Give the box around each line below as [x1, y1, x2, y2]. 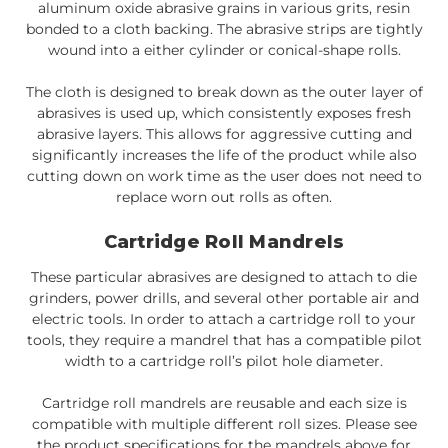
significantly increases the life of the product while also [31, 145, 417, 164]
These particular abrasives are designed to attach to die [31, 267, 417, 286]
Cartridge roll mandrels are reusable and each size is [41, 393, 407, 412]
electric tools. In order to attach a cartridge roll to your [32, 309, 416, 328]
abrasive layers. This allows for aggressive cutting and [36, 124, 412, 143]
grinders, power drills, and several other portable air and [29, 288, 419, 307]
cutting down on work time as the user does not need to [26, 166, 422, 185]
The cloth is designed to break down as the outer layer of [25, 82, 423, 101]
